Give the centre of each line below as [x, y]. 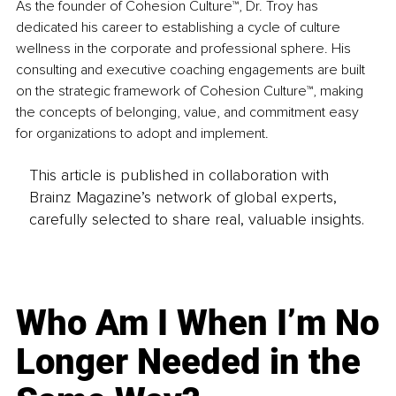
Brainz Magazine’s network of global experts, [183, 197]
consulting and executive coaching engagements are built [192, 70]
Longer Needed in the [189, 362]
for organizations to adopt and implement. [142, 134]
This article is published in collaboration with [179, 175]
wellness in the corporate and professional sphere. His [185, 49]
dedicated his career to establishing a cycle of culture [180, 28]
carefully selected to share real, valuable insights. [196, 219]
